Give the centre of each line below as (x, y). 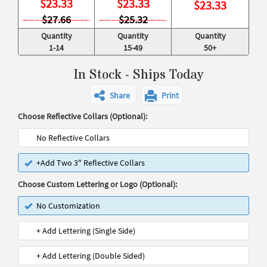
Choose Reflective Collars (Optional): (83, 116)
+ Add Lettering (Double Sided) (91, 256)
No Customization (68, 206)
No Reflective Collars (73, 138)
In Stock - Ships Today (138, 75)
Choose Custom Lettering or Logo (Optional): (97, 184)
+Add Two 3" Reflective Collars (91, 163)
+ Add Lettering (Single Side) (86, 231)
